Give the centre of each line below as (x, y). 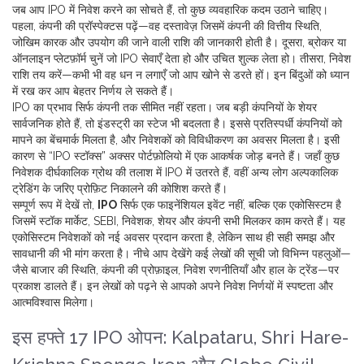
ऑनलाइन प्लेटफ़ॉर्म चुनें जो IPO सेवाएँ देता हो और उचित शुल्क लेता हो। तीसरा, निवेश (182, 58)
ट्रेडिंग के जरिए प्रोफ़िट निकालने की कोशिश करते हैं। (120, 188)
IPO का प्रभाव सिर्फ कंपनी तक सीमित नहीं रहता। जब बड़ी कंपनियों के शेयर (165, 107)
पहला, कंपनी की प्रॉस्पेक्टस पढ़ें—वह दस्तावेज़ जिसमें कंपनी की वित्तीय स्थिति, (167, 26)
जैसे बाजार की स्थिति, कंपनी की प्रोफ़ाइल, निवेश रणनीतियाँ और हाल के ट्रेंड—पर (175, 270)
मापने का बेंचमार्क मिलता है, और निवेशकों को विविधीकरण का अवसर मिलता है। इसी (176, 140)
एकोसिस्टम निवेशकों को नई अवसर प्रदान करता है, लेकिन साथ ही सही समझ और (173, 237)
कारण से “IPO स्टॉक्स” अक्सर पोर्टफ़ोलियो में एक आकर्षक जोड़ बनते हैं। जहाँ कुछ (176, 156)
